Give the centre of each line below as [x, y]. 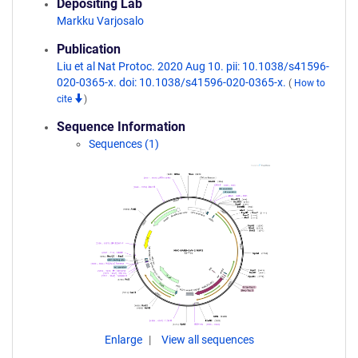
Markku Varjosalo [100, 21]
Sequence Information [121, 127]
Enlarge [124, 340]
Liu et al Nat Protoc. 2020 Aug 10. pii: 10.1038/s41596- [193, 66]
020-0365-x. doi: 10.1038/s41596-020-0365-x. [173, 82]
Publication [89, 49]
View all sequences [207, 340]
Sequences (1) [124, 144]
